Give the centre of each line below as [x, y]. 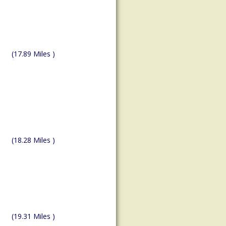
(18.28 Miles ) [33, 140]
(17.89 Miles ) [33, 54]
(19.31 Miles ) [33, 216]
